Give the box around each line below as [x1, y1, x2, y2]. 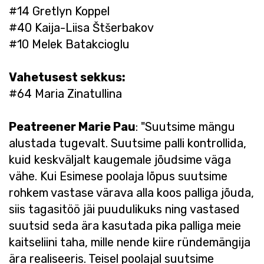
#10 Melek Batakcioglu [9, 37, 130, 51]
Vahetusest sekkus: [9, 70, 126, 84]
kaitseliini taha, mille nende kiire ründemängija [9, 235, 250, 249]
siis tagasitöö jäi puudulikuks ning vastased [9, 202, 240, 216]
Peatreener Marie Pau [9, 120, 136, 134]
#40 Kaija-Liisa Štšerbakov [9, 21, 154, 35]
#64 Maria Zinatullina [9, 87, 122, 101]
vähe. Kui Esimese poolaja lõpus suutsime [9, 169, 227, 183]
